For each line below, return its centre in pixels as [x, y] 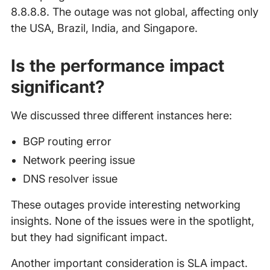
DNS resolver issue [70, 179]
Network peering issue [79, 160]
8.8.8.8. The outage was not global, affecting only [134, 12]
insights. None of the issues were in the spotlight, [132, 221]
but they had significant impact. [89, 237]
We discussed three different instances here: [121, 116]
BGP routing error [67, 142]
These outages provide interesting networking [125, 205]
